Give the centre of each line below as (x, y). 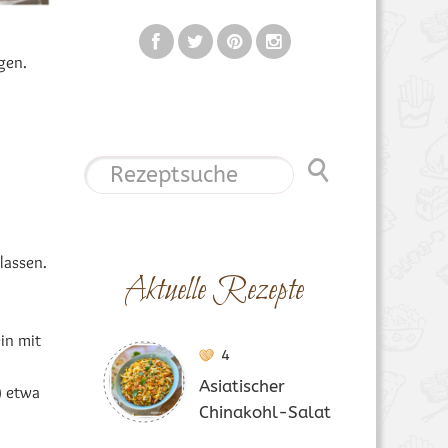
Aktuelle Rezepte (215, 291)
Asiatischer (241, 386)
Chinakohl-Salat (264, 412)
